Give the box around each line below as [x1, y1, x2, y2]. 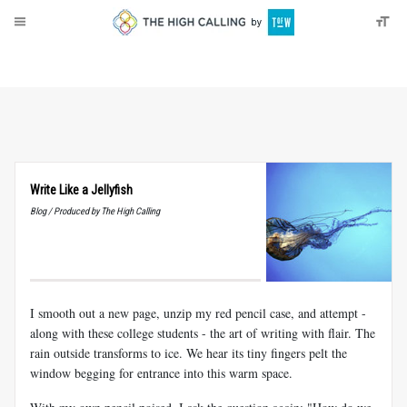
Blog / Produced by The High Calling [30, 205, 160, 217]
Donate [55, 53, 93, 67]
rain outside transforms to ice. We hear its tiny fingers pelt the [30, 343, 347, 362]
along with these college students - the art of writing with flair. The [30, 323, 375, 342]
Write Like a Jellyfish [30, 183, 133, 197]
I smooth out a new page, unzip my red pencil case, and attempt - [30, 303, 366, 322]
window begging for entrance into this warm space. [30, 363, 293, 382]
